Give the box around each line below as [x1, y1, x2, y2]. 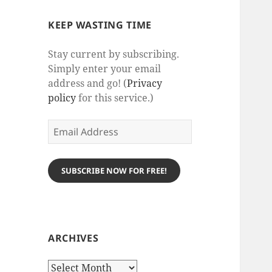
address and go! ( [48, 76, 127, 90]
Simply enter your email [48, 62, 161, 76]
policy [48, 91, 76, 105]
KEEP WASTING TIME [48, 18, 152, 32]
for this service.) [76, 91, 154, 105]
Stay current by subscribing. [48, 47, 180, 61]
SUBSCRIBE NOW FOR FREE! [61, 165, 168, 177]
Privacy [127, 76, 163, 90]
